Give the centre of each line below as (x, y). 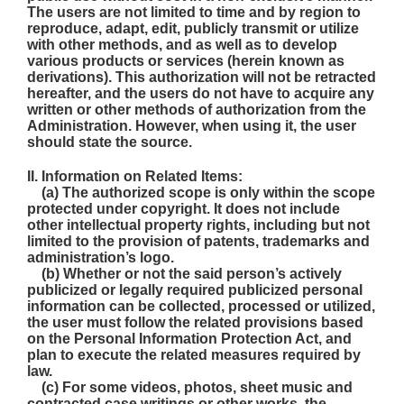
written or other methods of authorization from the (197, 110)
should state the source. (110, 142)
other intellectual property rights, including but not (198, 225)
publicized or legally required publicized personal (195, 290)
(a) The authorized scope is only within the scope (201, 193)
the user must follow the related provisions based (195, 322)
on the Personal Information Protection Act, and (189, 339)
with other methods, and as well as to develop (182, 45)
